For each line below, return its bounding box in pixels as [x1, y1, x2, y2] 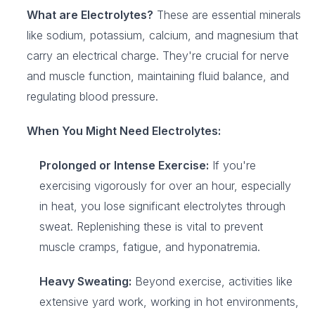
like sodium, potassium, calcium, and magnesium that [27, 28, 298, 42]
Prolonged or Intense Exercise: [39, 158, 209, 172]
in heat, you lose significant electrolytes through [39, 199, 285, 213]
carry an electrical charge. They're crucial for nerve [27, 49, 289, 63]
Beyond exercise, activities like [131, 274, 292, 288]
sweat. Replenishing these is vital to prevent [39, 219, 263, 233]
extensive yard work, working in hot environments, [39, 295, 299, 309]
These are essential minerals [153, 8, 301, 22]
